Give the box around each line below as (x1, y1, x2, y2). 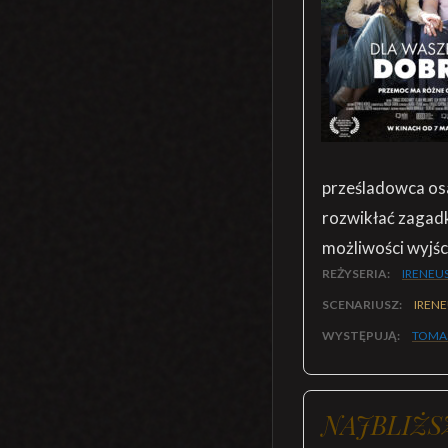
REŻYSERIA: (322, 266, 392, 281)
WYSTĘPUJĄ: (322, 328, 402, 343)
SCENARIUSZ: (322, 297, 404, 312)
